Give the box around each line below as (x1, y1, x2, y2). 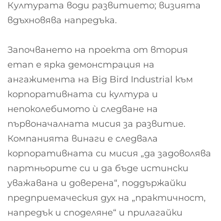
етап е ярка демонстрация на (7, 59, 154, 71)
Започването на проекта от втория (7, 44, 188, 56)
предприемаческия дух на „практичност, (7, 192, 206, 204)
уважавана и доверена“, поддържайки (7, 178, 186, 189)
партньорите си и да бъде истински (7, 163, 188, 174)
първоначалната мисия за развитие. (7, 118, 185, 130)
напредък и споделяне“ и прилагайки (7, 207, 183, 219)
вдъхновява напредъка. (7, 15, 117, 26)
